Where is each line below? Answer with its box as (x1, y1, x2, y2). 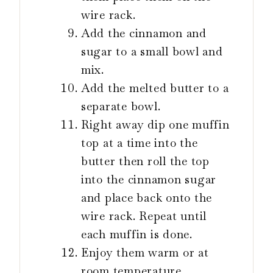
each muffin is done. (81, 227, 193, 243)
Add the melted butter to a (81, 80, 229, 96)
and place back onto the (81, 190, 213, 206)
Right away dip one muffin (81, 117, 230, 133)
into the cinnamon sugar (81, 172, 217, 188)
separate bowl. (81, 99, 161, 115)
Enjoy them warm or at (81, 245, 209, 261)
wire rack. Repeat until (81, 208, 207, 224)
